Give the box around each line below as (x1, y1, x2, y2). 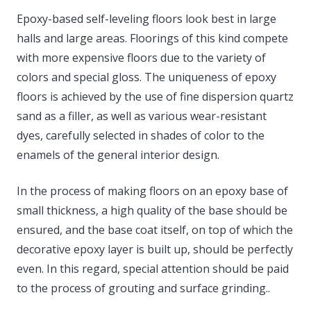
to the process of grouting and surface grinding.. (17, 280, 270, 296)
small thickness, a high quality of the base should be (17, 202, 287, 218)
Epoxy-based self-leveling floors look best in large (17, 10, 276, 26)
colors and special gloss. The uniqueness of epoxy (17, 69, 276, 85)
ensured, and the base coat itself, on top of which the (17, 221, 293, 237)
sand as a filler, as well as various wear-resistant (17, 108, 267, 124)
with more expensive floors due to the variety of (17, 49, 266, 65)
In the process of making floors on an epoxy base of (17, 183, 288, 199)
